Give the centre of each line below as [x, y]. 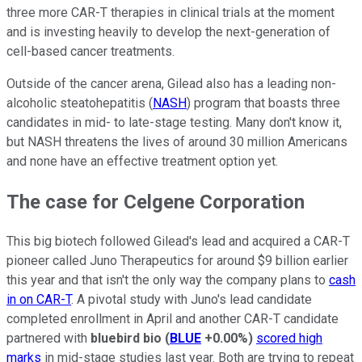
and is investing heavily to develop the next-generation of [168, 32]
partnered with [48, 339]
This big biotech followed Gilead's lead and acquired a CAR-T [178, 242]
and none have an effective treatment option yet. [142, 161]
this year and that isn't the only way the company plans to [168, 280]
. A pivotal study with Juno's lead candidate [192, 300]
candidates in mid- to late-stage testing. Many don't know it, [174, 122]
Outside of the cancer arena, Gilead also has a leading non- [171, 83]
